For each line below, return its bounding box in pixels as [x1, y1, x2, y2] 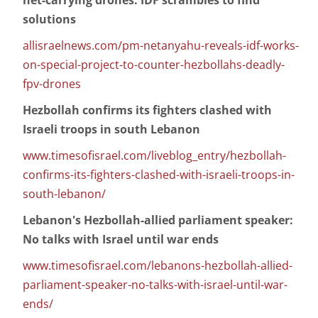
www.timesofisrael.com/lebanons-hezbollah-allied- [23, 258, 292, 274]
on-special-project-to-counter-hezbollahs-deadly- [23, 57, 285, 73]
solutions [23, 11, 76, 28]
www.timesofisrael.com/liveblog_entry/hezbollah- [23, 148, 286, 164]
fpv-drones [23, 76, 81, 92]
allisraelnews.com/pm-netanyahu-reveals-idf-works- [23, 38, 299, 54]
